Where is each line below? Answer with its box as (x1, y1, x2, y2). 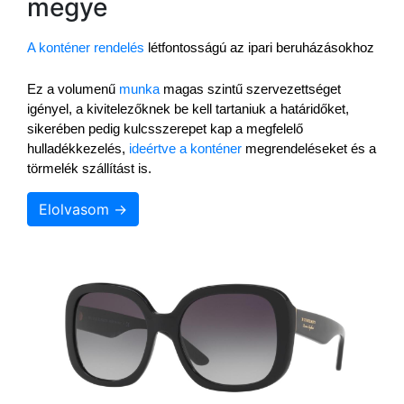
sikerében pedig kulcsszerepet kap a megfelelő (27, 121, 303, 136)
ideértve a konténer (129, 141, 242, 156)
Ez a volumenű (27, 81, 119, 96)
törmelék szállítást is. (27, 161, 151, 176)
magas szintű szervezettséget (160, 81, 341, 96)
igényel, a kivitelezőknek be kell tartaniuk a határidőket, (27, 101, 349, 116)
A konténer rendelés (27, 40, 144, 55)
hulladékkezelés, (27, 141, 129, 156)
